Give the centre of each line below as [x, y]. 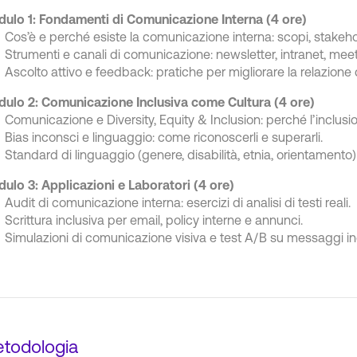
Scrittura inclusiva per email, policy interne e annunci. [154, 220]
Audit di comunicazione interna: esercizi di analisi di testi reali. [178, 202]
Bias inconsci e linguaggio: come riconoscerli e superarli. [164, 137]
